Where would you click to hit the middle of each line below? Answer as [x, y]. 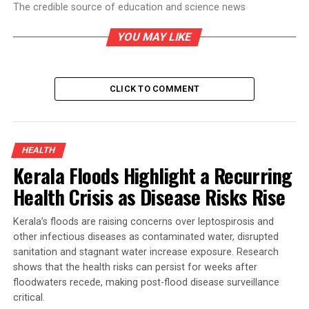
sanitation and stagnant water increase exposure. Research [146, 252]
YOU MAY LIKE [155, 37]
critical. [29, 297]
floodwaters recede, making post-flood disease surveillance [146, 282]
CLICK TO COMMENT [154, 88]
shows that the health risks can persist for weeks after [135, 267]
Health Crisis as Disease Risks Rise [149, 196]
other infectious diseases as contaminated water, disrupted [146, 237]
